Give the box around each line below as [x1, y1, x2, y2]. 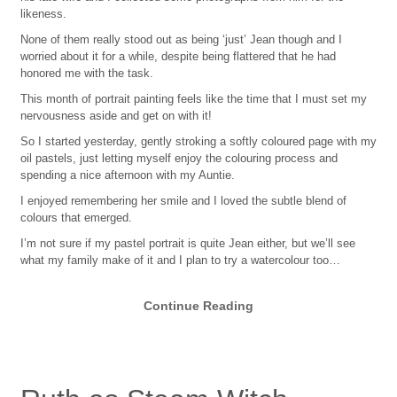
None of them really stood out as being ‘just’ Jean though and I [19, 33, 342, 47]
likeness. [19, 7, 66, 21]
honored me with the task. [19, 66, 153, 81]
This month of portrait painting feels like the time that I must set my [19, 92, 367, 106]
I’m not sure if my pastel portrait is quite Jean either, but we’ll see [19, 237, 355, 251]
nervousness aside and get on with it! [19, 109, 212, 123]
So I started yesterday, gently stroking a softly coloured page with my [19, 135, 377, 149]
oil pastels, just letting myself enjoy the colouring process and [19, 152, 338, 166]
